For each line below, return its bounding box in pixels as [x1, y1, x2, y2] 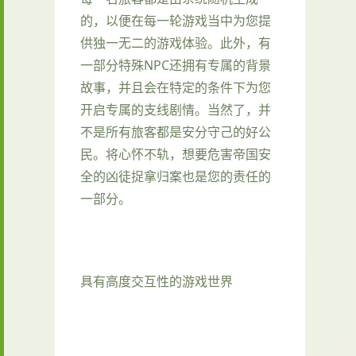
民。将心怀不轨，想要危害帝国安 [80, 145, 271, 163]
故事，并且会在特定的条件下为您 [80, 78, 271, 96]
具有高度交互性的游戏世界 [80, 272, 233, 290]
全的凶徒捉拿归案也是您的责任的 [80, 167, 271, 185]
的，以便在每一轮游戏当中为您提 [80, 11, 271, 29]
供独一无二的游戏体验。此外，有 [80, 33, 271, 52]
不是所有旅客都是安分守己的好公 [80, 122, 271, 141]
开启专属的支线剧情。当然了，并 [80, 100, 271, 118]
